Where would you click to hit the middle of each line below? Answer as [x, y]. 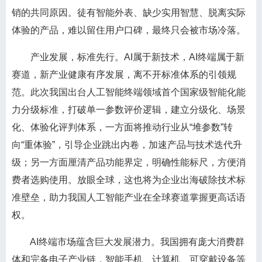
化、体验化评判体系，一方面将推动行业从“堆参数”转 [122, 127]
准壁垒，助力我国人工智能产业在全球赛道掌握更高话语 [129, 197]
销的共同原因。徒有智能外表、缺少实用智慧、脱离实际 [129, 13]
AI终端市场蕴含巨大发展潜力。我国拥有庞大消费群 [128, 242]
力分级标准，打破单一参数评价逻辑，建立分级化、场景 [129, 110]
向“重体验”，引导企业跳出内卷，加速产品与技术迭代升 [127, 145]
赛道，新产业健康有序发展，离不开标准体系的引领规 [124, 75]
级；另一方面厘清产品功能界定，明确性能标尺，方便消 [129, 162]
